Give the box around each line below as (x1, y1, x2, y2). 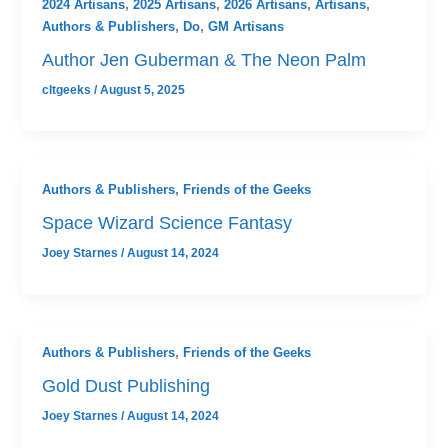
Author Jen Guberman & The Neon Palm (41, 49, 366, 71)
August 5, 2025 (99, 83, 185, 98)
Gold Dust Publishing (41, 375, 210, 397)
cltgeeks (41, 83, 94, 98)
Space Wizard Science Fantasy (41, 212, 292, 234)
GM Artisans (207, 19, 284, 35)
